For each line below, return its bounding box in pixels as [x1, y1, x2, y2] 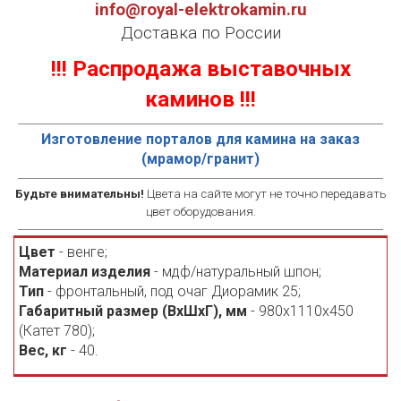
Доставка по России [120, 23, 281, 43]
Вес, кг [19, 342, 67, 359]
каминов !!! [145, 87, 256, 112]
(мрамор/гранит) [141, 150, 260, 167]
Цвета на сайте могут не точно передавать [143, 187, 387, 200]
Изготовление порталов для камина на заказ [41, 131, 360, 148]
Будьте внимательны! [14, 187, 144, 200]
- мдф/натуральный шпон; [150, 263, 321, 280]
